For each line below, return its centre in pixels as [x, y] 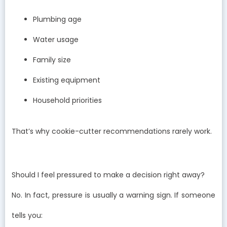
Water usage [56, 40]
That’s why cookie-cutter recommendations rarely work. [112, 131]
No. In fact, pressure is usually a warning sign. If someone [113, 195]
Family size [52, 60]
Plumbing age [57, 20]
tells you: [27, 215]
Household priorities [67, 101]
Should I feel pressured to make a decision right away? [108, 175]
